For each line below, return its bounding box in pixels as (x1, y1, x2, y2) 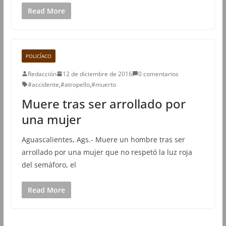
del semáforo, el (21, 159, 76, 169)
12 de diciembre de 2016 (62, 69, 132, 78)
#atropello (60, 80, 90, 89)
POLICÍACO (25, 52, 51, 60)
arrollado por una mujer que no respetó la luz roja (21, 147, 192, 157)
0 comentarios (138, 69, 179, 78)
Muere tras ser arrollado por (21, 95, 186, 112)
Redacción (27, 69, 56, 78)
